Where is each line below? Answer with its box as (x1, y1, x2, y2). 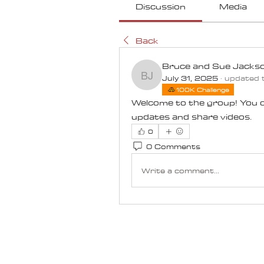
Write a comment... (141, 163, 219, 177)
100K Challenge (176, 84, 229, 95)
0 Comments (146, 139, 200, 153)
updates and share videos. (131, 110, 252, 124)
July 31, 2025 (162, 71, 218, 85)
